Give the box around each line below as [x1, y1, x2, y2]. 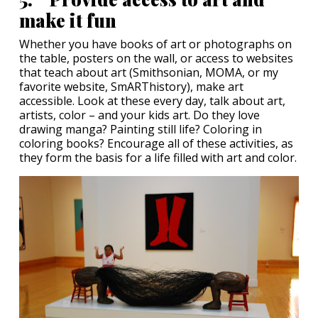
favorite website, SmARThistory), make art [19, 78, 243, 94]
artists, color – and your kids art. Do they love [19, 106, 260, 123]
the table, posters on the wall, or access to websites [19, 50, 293, 66]
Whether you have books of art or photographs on [19, 35, 292, 52]
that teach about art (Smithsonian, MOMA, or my [19, 64, 278, 80]
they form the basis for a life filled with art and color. [19, 149, 297, 165]
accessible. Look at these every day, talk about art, [19, 92, 285, 109]
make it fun [19, 8, 116, 32]
